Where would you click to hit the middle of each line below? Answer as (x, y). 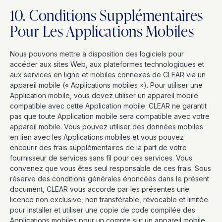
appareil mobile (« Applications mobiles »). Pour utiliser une (106, 85)
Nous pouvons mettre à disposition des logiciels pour (97, 54)
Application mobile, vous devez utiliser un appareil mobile (104, 95)
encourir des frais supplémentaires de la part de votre (98, 147)
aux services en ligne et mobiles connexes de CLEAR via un (108, 75)
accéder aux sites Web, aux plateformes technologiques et (107, 64)
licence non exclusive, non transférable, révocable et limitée (109, 199)
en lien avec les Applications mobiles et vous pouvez (97, 137)
